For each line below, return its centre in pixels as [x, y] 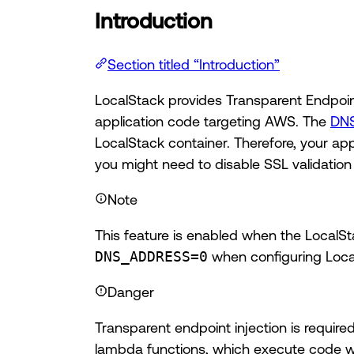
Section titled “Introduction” [194, 64]
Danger [131, 292]
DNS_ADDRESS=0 [151, 257]
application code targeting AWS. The [213, 121]
